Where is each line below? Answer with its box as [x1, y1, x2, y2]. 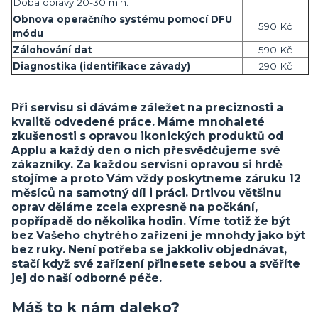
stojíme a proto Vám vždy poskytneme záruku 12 [11, 172, 301, 186]
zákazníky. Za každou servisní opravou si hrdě [11, 158, 283, 172]
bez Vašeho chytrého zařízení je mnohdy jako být [11, 229, 305, 243]
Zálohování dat [13, 43, 95, 55]
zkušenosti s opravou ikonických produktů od [11, 129, 283, 143]
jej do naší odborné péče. [11, 271, 162, 285]
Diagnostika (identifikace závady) [13, 60, 196, 72]
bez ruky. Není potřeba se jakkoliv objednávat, [11, 243, 287, 257]
